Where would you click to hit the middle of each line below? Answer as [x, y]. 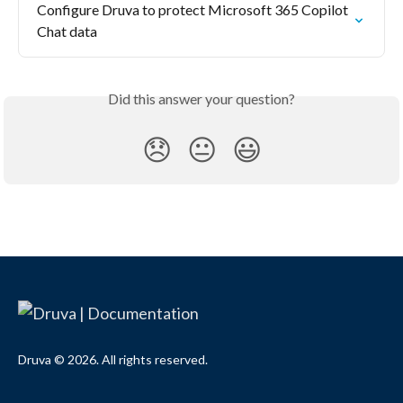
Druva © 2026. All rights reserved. [113, 359]
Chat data [67, 31]
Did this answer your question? [201, 98]
